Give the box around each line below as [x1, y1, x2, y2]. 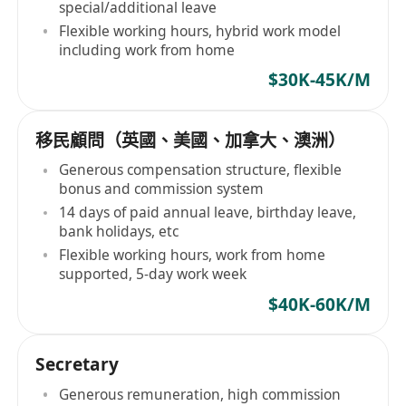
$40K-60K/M [267, 292, 371, 316]
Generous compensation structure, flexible [59, 159, 343, 180]
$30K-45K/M [267, 68, 371, 92]
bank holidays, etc [59, 221, 179, 242]
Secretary [35, 352, 120, 376]
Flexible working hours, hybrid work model [59, 20, 342, 41]
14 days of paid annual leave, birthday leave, [59, 202, 357, 223]
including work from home [59, 39, 236, 60]
